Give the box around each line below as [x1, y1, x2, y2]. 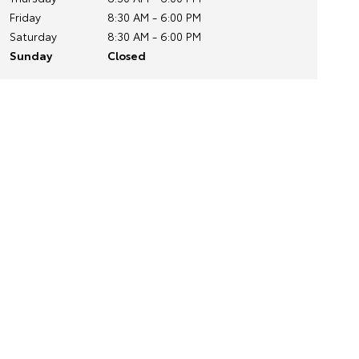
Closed [107, 47, 146, 63]
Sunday [9, 47, 52, 63]
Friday [9, 9, 41, 25]
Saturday [9, 28, 57, 44]
